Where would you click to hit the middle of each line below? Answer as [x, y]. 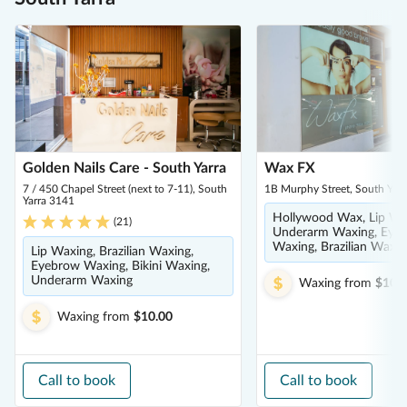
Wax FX [290, 168]
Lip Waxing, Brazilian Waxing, [112, 252]
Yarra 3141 [49, 201]
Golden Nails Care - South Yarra [124, 168]
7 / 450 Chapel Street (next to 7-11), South [125, 189]
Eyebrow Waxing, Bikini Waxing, [120, 266]
